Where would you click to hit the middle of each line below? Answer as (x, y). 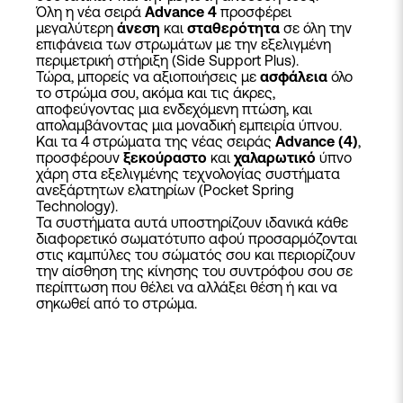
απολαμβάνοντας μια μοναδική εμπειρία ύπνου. (189, 125)
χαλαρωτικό (277, 157)
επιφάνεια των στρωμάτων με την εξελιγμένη (184, 44)
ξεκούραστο (167, 157)
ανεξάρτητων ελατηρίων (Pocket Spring (165, 190)
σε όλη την (318, 28)
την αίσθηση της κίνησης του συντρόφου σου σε (194, 271)
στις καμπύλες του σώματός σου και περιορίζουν (196, 255)
